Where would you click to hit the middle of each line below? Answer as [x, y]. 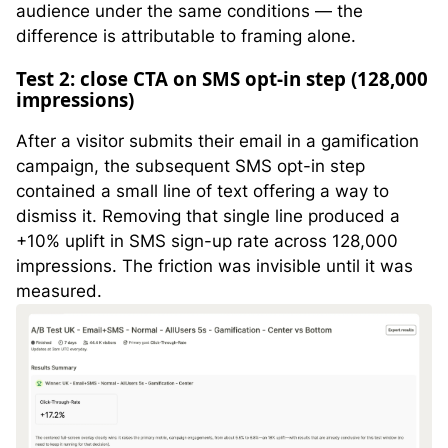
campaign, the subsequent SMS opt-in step [190, 165]
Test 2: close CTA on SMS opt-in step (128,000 [222, 79]
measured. [59, 290]
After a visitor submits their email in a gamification [217, 140]
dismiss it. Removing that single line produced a [208, 215]
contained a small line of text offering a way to [202, 190]
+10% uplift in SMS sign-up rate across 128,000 [207, 240]
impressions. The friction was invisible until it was [214, 265]
